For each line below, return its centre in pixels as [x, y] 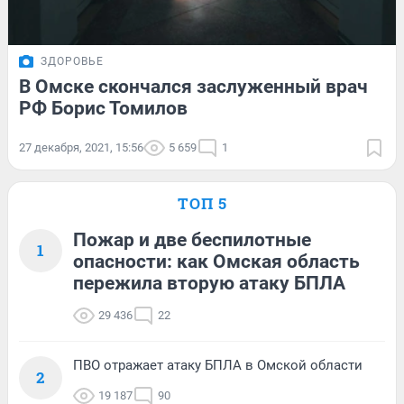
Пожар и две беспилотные [192, 239]
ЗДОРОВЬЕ [72, 61]
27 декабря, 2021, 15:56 [81, 147]
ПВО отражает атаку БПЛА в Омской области [218, 365]
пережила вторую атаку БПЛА [209, 283]
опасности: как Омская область [216, 261]
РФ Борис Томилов [103, 108]
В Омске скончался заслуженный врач [193, 86]
